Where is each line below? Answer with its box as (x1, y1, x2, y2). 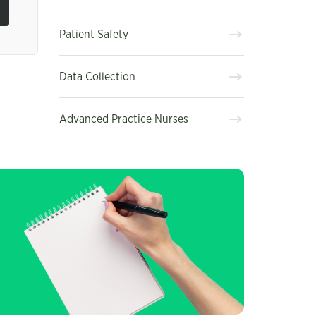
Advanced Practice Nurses (59, 113, 188, 125)
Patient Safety (59, 28, 128, 40)
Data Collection (59, 71, 135, 83)
